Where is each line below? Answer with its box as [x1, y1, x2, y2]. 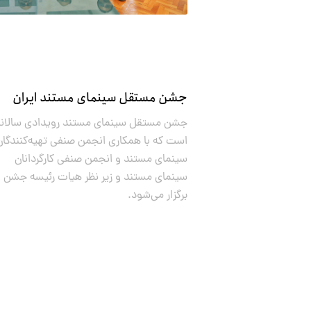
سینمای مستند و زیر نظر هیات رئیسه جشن [3, 169, 188, 186]
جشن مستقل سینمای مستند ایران [12, 88, 188, 108]
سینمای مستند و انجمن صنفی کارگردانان [15, 151, 188, 168]
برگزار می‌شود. [128, 187, 188, 204]
